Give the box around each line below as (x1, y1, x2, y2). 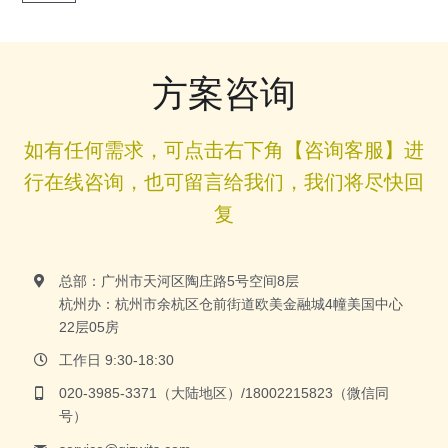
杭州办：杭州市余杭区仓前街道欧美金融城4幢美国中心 (58, 296, 403, 313)
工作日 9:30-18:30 (58, 352, 174, 369)
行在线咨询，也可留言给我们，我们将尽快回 (23, 171, 424, 194)
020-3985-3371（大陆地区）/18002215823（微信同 (58, 385, 389, 402)
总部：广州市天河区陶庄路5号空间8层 (58, 273, 299, 290)
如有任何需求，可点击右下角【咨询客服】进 (23, 139, 424, 162)
